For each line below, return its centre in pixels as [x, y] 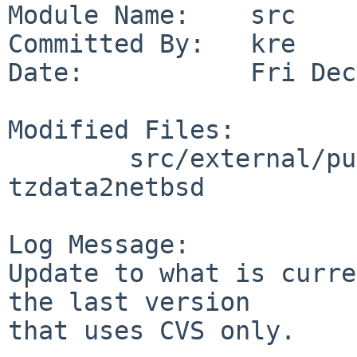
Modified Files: [122, 129]
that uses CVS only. [152, 330]
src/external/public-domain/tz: [69, 158]
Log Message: [99, 244]
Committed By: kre [152, 43]
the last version [129, 302]
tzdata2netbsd [106, 187]
